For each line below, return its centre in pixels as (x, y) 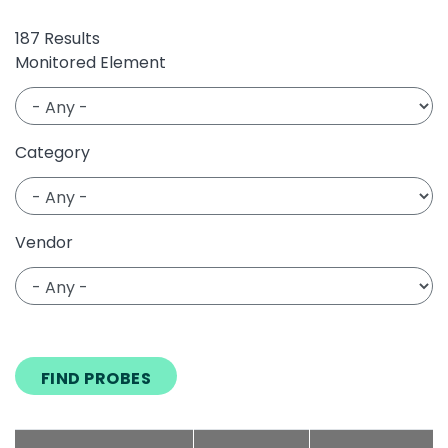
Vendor (44, 243)
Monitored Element (90, 63)
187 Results (57, 39)
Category (52, 153)
